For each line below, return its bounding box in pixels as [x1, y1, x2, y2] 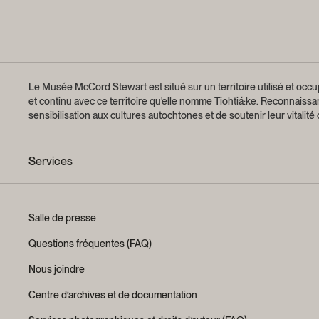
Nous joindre [28, 263, 85, 275]
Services [28, 154, 73, 168]
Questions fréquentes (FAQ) [28, 237, 152, 249]
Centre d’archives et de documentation [28, 288, 197, 300]
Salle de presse [28, 211, 96, 224]
